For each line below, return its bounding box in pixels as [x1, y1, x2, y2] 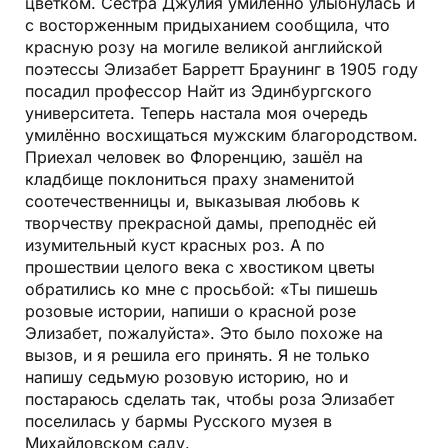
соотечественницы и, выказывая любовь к [25, 190, 360, 211]
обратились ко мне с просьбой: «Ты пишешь [25, 278, 378, 299]
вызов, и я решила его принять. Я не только [25, 344, 370, 365]
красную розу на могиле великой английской [25, 36, 382, 57]
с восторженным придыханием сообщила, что [25, 14, 390, 35]
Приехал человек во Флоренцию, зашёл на [25, 146, 363, 167]
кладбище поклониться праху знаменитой [25, 168, 354, 189]
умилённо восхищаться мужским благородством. [25, 124, 418, 145]
